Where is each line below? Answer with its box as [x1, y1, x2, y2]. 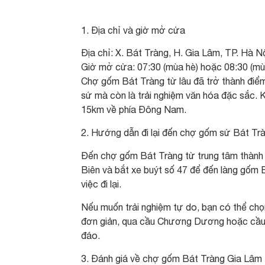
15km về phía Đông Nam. [81, 104, 186, 115]
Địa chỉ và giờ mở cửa [91, 25, 185, 35]
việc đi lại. [81, 179, 121, 189]
